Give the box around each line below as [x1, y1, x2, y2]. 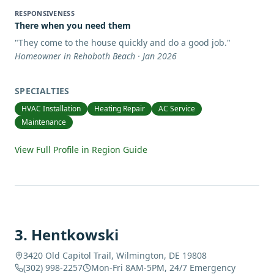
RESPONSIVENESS [15, 9, 75, 18]
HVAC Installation [21, 103, 81, 114]
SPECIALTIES [15, 85, 70, 97]
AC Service [158, 103, 195, 114]
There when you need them [15, 20, 131, 31]
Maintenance [21, 117, 66, 127]
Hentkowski [31, 224, 119, 245]
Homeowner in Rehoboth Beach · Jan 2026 [15, 50, 177, 62]
